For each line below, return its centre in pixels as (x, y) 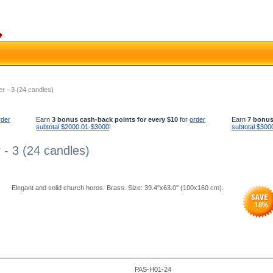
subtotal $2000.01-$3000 (73, 127)
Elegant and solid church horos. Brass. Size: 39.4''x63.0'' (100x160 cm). (118, 188)
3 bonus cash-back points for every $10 (115, 119)
